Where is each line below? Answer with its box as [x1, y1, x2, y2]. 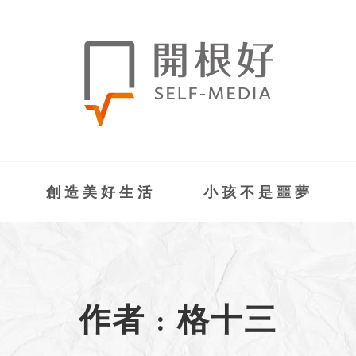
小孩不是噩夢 [203, 186, 313, 201]
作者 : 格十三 [79, 307, 277, 339]
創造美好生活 [45, 186, 156, 201]
